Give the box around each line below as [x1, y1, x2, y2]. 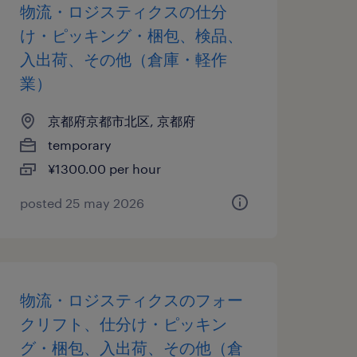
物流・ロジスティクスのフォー [19, 290, 243, 309]
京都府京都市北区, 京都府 [47, 113, 195, 128]
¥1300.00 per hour [47, 161, 161, 176]
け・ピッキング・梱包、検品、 [19, 25, 243, 45]
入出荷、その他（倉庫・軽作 [19, 49, 227, 69]
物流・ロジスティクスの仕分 [19, 2, 227, 21]
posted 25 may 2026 [19, 195, 144, 210]
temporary [47, 137, 112, 152]
